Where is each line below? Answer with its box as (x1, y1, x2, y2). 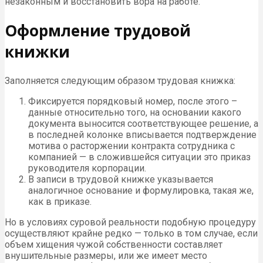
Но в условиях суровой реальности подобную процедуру (5, 216, 256, 228)
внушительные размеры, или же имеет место (5, 249, 207, 261)
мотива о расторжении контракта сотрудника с (28, 140, 235, 151)
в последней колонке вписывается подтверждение (28, 129, 257, 140)
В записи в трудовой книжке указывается (28, 173, 213, 185)
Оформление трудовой (5, 20, 191, 42)
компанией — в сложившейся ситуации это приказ (28, 151, 251, 163)
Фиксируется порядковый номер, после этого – (28, 95, 237, 107)
